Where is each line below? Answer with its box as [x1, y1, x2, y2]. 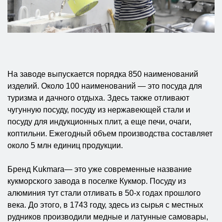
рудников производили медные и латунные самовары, [7, 212, 208, 221]
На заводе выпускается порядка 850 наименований [7, 69, 198, 78]
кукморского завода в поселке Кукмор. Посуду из [7, 176, 186, 185]
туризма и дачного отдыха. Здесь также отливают [7, 93, 189, 102]
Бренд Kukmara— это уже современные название [7, 165, 192, 173]
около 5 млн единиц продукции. [7, 141, 123, 150]
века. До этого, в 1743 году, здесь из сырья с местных [7, 200, 203, 209]
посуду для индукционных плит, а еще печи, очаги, [7, 117, 191, 126]
